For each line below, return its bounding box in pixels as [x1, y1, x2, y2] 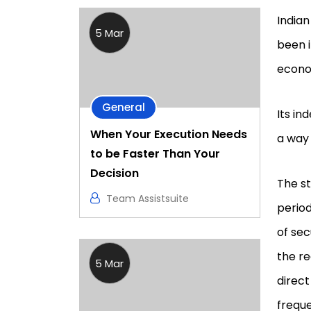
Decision [90, 165, 139, 181]
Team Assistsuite [106, 191, 189, 205]
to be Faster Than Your [90, 145, 220, 162]
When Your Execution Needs [90, 126, 247, 142]
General [102, 99, 145, 115]
